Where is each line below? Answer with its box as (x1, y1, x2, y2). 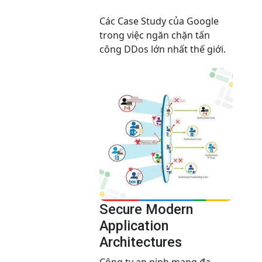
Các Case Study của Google (99, 15, 219, 28)
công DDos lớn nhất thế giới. (99, 43, 226, 56)
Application (99, 218, 168, 235)
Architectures (99, 234, 182, 251)
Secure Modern (99, 201, 193, 218)
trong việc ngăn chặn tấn (99, 29, 210, 42)
